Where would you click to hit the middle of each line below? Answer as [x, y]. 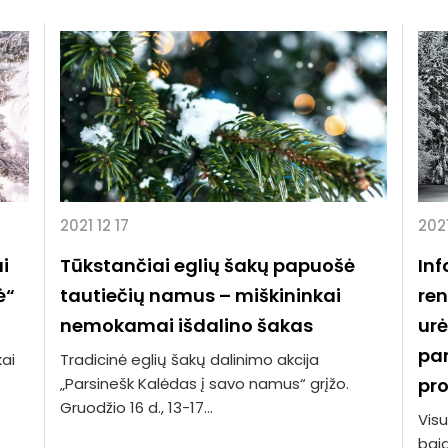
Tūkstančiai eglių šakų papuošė [207, 266]
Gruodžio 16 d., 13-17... [136, 408]
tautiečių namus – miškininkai [200, 296]
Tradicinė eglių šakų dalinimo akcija [189, 360]
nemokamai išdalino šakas [186, 326]
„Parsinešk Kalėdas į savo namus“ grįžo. [204, 384]
